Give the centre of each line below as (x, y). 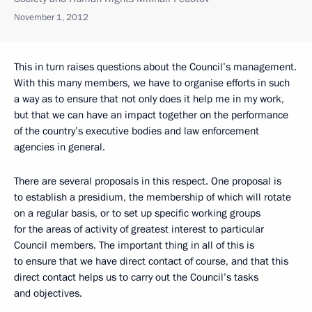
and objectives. (48, 293)
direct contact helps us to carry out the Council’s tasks (136, 277)
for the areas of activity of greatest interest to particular (139, 229)
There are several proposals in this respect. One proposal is (148, 181)
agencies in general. (60, 147)
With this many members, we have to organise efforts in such (152, 83)
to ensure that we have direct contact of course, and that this (151, 261)
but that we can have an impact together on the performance (151, 115)
